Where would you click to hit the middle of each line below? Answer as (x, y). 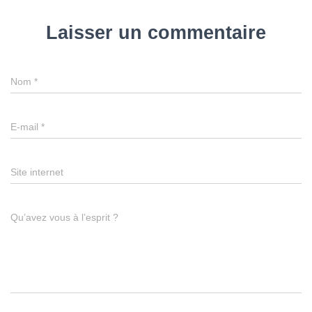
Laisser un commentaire (156, 33)
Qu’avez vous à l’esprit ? (64, 218)
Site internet (37, 172)
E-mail (26, 127)
